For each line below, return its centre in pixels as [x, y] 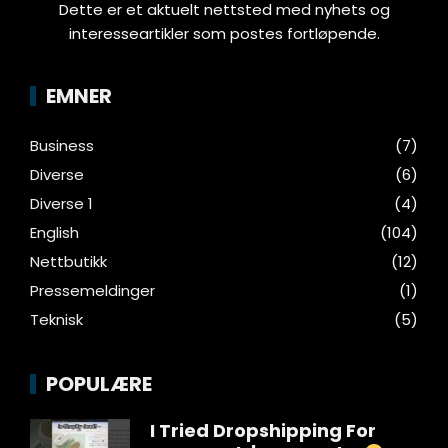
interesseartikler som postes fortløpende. [224, 34]
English [54, 233]
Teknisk [56, 320]
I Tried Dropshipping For [263, 431]
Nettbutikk [68, 262]
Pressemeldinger [92, 291]
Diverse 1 [61, 204]
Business [62, 146]
